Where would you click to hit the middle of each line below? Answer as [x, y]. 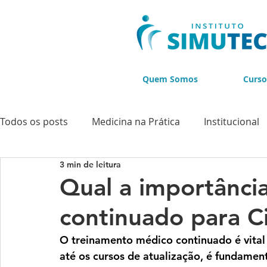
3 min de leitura [90, 165]
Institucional [232, 121]
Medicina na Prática [136, 121]
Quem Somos [170, 79]
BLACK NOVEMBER [65, 217]
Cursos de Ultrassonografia [141, 169]
